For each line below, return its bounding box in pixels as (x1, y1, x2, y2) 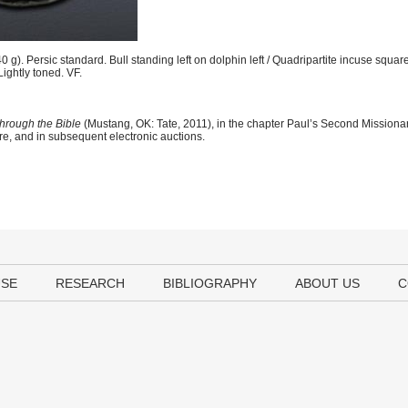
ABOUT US (295, 276, 360, 291)
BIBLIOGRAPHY (163, 276, 257, 291)
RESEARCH (56, 276, 125, 291)
